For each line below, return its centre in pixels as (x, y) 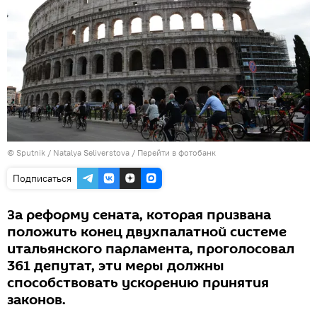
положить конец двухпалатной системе (147, 232)
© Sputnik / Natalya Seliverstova (68, 152)
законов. (36, 300)
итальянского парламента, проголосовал (151, 249)
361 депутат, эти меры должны (116, 266)
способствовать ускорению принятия (138, 283)
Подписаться (42, 178)
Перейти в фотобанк (177, 152)
